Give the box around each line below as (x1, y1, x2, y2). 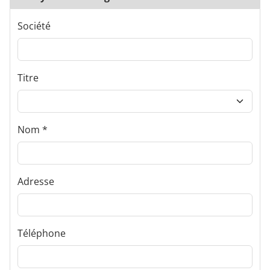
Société (17, 19, 51, 33)
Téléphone (17, 227, 66, 240)
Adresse (17, 175, 54, 188)
